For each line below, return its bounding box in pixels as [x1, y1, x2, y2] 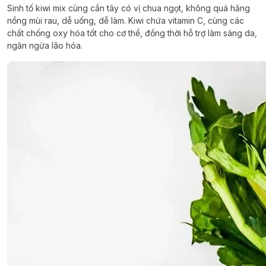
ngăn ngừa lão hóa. [7, 40, 85, 50]
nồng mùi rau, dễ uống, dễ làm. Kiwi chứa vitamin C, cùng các [7, 15, 244, 26]
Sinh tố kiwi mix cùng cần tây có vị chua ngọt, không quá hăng [7, 2, 250, 13]
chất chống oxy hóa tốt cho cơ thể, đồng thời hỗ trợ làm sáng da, [7, 27, 257, 38]
